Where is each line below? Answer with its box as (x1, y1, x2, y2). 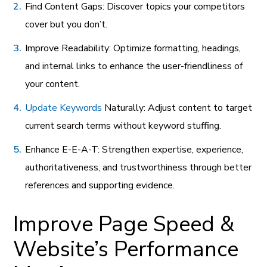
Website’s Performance (13, 234, 239, 264)
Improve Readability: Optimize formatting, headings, (25, 41, 241, 55)
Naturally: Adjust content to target (102, 101, 253, 114)
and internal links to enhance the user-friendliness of (25, 59, 243, 73)
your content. (25, 77, 80, 91)
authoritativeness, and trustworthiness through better (25, 160, 252, 174)
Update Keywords (25, 101, 103, 114)
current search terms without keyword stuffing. (25, 119, 222, 132)
